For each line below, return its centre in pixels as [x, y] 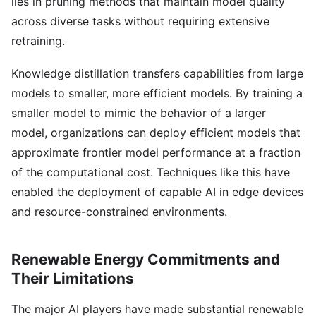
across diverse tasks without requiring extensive [140, 21]
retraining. [38, 41]
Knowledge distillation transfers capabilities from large [157, 73]
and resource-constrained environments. [119, 212]
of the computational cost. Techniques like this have [151, 172]
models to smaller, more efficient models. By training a [157, 93]
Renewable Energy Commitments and [146, 259]
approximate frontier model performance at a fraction [156, 152]
